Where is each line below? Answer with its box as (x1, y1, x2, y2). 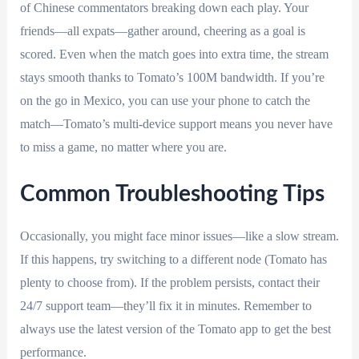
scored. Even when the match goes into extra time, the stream (19, 46, 329, 61)
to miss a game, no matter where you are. (19, 139, 227, 154)
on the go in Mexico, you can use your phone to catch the (19, 93, 310, 107)
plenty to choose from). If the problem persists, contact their (19, 275, 320, 289)
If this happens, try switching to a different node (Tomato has (19, 252, 327, 266)
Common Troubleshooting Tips (19, 182, 325, 205)
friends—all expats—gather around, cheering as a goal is (19, 23, 305, 38)
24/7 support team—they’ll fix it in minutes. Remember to (19, 298, 312, 313)
